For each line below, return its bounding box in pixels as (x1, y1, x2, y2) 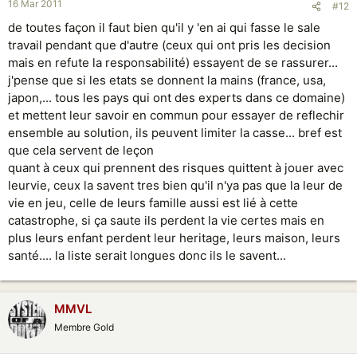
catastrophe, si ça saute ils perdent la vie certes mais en (8, 213, 324, 228)
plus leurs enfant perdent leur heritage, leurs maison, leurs (8, 230, 340, 245)
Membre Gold (54, 321, 114, 333)
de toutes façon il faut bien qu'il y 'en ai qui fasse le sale (8, 20, 320, 35)
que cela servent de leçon (8, 143, 154, 158)
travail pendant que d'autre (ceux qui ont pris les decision (8, 37, 331, 53)
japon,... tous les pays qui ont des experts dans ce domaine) (8, 90, 345, 105)
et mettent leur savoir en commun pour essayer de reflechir (8, 108, 344, 123)
